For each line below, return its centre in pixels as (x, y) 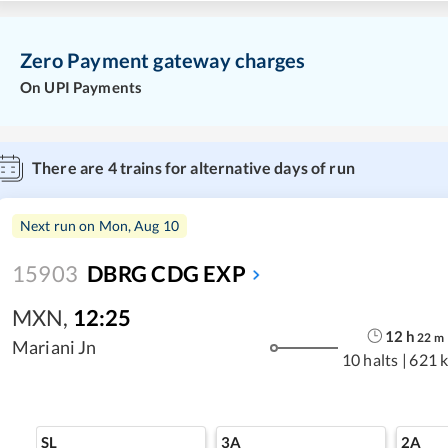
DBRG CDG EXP (166, 274)
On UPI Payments (81, 87)
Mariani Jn (54, 347)
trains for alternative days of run (235, 168)
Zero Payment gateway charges (163, 59)
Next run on (59, 226)
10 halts (370, 359)
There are (70, 168)
